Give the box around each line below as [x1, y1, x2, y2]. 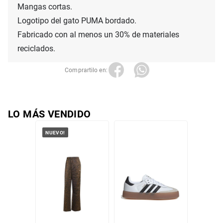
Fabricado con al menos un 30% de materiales [17, 30, 181, 40]
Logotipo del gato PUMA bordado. [17, 16, 136, 26]
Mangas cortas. [17, 2, 72, 12]
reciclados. [17, 44, 55, 54]
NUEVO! [45, 129, 65, 135]
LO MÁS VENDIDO [8, 108, 91, 120]
